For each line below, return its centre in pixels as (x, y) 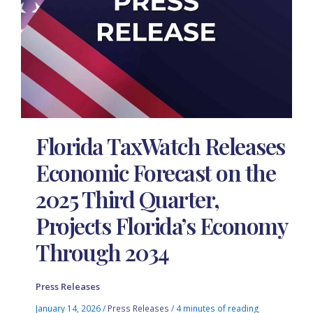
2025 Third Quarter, (128, 199)
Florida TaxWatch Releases (160, 146)
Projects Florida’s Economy (161, 226)
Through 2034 (102, 252)
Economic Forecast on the (156, 173)
